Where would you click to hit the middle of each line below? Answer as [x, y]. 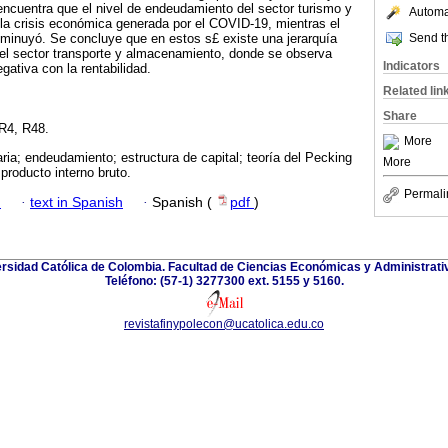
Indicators [411, 66]
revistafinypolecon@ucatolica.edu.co [224, 323]
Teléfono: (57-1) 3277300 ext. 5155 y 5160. [224, 280]
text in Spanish [76, 202]
